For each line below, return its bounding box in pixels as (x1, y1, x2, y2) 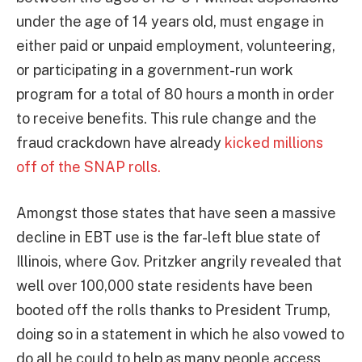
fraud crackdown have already (16, 133, 225, 151)
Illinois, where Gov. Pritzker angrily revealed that (16, 253, 342, 271)
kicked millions (225, 133, 323, 151)
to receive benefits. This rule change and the (16, 109, 317, 127)
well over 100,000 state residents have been (16, 277, 313, 295)
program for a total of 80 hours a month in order (16, 85, 335, 103)
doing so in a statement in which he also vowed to (16, 326, 344, 343)
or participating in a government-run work (16, 61, 293, 78)
